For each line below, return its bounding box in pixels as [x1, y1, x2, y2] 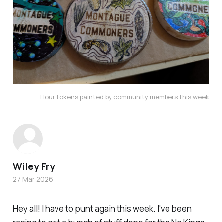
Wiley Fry [12, 160, 55, 173]
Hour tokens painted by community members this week [40, 92, 210, 101]
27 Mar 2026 [12, 174, 53, 184]
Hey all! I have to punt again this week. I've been [12, 202, 192, 214]
